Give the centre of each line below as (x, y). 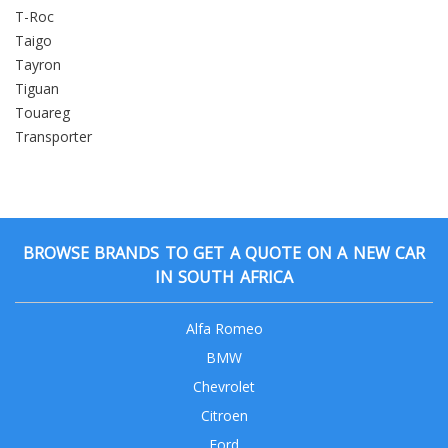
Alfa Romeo (224, 329)
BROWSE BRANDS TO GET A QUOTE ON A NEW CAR (224, 253)
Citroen (224, 416)
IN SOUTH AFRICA (224, 277)
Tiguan (37, 88)
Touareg (42, 112)
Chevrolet (224, 387)
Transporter (53, 136)
